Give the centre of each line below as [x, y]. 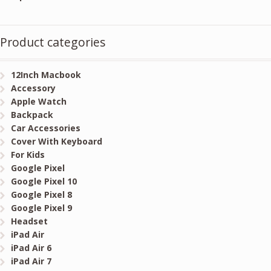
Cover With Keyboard [56, 142]
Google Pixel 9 [41, 208]
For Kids [28, 155]
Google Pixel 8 [41, 195]
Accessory [33, 88]
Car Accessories [45, 128]
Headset [29, 221]
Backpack [32, 115]
